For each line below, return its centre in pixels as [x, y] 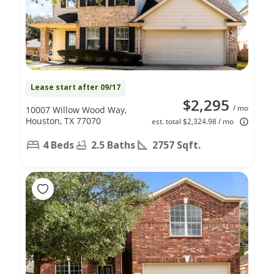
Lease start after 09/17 [76, 87]
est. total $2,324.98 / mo [193, 121]
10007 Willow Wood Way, [76, 109]
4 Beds [58, 145]
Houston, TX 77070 [63, 120]
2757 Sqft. [176, 145]
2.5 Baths [113, 145]
